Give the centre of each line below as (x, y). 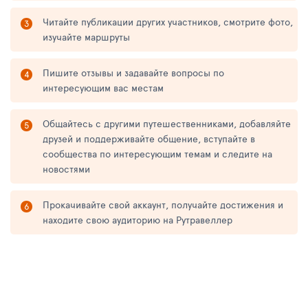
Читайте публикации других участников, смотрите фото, (168, 21)
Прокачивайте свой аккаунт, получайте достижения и (163, 204)
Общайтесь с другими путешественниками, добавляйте (167, 123)
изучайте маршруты (86, 36)
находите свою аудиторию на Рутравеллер (137, 219)
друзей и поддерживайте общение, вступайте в (149, 138)
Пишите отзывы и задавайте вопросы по (133, 72)
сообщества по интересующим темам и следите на (157, 153)
